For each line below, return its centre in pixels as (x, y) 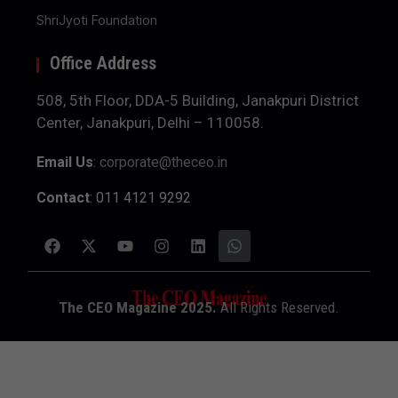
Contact (64, 197)
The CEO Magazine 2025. (138, 307)
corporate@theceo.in (164, 162)
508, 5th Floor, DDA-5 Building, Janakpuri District (198, 101)
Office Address (103, 64)
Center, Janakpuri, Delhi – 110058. (151, 123)
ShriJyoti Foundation (97, 20)
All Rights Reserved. (278, 307)
